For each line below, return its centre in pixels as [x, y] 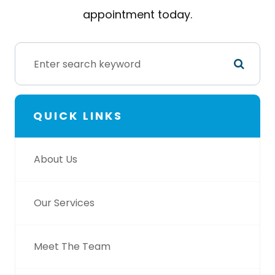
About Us [56, 159]
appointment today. [137, 14]
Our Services [64, 203]
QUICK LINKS [78, 116]
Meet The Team [72, 246]
